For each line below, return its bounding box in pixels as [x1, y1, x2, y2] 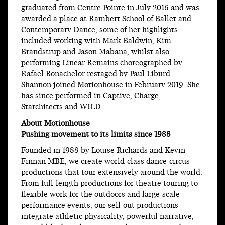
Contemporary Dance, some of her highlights [21, 25, 178, 36]
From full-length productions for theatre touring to [21, 178, 198, 189]
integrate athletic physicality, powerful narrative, [21, 211, 194, 222]
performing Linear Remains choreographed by [21, 58, 182, 69]
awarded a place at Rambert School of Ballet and [21, 14, 191, 25]
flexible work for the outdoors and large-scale [21, 189, 180, 200]
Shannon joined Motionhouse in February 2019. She [21, 80, 200, 91]
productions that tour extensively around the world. [21, 167, 202, 178]
